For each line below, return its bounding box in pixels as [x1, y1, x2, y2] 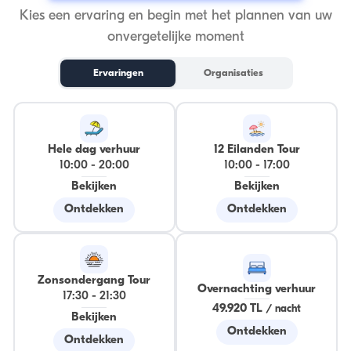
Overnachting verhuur [197, 283, 317, 295]
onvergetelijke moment [107, 30, 244, 45]
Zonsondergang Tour [38, 274, 151, 287]
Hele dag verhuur [48, 143, 141, 156]
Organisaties [203, 68, 263, 79]
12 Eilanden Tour [213, 143, 300, 156]
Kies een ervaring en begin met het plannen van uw [19, 9, 332, 24]
